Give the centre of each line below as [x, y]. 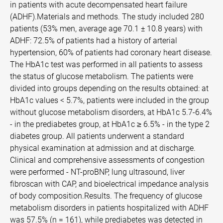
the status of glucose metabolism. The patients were [102, 76]
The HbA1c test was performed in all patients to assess [106, 64]
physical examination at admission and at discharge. [103, 148]
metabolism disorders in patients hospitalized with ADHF [109, 208]
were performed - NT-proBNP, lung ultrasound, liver [97, 172]
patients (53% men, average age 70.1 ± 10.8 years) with [106, 29]
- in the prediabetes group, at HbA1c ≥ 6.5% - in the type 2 [110, 124]
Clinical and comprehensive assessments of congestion [107, 160]
